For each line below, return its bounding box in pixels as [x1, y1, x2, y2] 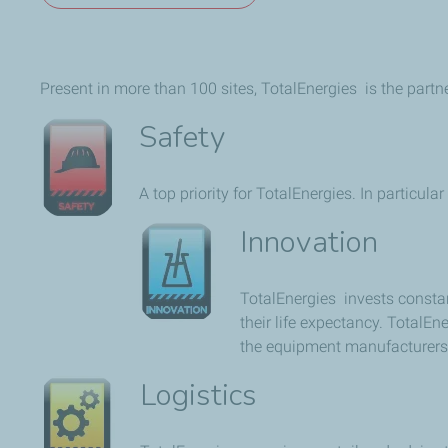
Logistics [140, 375, 256, 417]
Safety [139, 117, 225, 159]
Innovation [240, 222, 378, 264]
